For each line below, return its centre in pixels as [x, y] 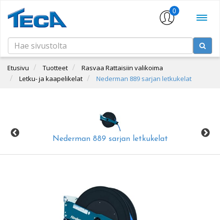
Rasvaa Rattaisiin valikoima [122, 68]
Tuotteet [55, 68]
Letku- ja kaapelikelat [51, 78]
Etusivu [18, 68]
